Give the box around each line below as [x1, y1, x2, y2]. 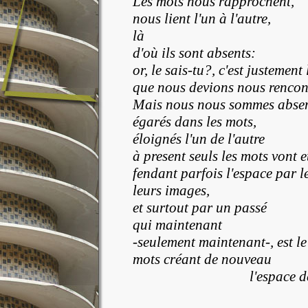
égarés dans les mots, [133, 113, 256, 130]
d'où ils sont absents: [133, 45, 256, 61]
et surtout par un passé [133, 199, 267, 216]
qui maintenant [133, 217, 222, 233]
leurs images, [133, 182, 210, 199]
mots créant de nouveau [133, 251, 272, 267]
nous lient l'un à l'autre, [133, 10, 271, 27]
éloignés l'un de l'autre [133, 131, 265, 147]
